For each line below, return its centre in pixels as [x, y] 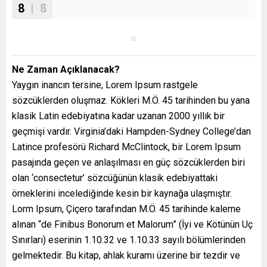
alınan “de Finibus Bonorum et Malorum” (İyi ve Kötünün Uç [132, 224]
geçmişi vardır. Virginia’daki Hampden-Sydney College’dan [131, 131]
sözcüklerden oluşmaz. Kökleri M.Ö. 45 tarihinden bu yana [131, 100]
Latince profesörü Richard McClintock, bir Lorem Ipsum [126, 147]
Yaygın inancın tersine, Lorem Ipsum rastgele [105, 85]
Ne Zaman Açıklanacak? [66, 69]
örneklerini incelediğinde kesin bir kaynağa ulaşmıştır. [122, 193]
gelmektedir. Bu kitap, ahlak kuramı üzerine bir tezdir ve [126, 255]
